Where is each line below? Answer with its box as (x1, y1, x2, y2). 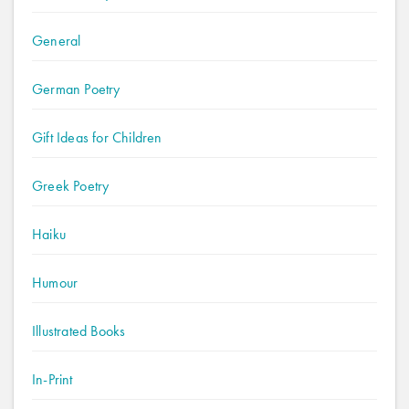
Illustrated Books (32, 321, 126, 341)
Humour (32, 273, 79, 292)
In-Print (32, 370, 73, 389)
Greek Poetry (32, 176, 110, 195)
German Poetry (32, 79, 121, 99)
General (32, 31, 81, 50)
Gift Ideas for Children (32, 128, 163, 147)
